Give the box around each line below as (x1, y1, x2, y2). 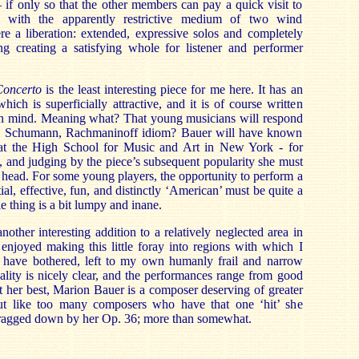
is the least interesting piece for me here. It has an (46, 82, 303, 96)
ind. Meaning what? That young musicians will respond (18, 111, 303, 125)
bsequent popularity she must (155, 154, 303, 168)
